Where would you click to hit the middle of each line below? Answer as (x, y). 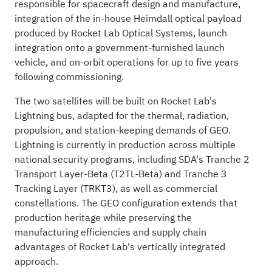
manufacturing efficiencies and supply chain (110, 232)
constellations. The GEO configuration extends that (126, 203)
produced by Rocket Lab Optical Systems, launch (121, 33)
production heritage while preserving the (103, 218)
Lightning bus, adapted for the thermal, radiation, (121, 116)
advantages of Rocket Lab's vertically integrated (120, 247)
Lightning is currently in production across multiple (125, 145)
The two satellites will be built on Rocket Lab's (115, 101)
